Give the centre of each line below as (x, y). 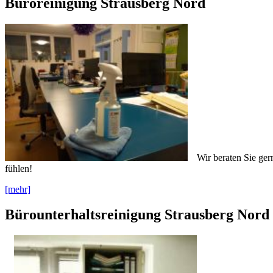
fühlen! (19, 168)
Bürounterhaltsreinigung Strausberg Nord (137, 215)
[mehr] (18, 189)
